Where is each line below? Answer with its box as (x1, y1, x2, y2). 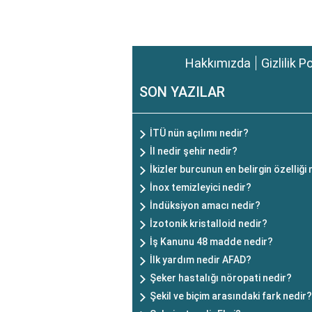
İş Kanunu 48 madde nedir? (150, 236, 273, 247)
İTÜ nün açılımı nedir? (150, 127, 249, 139)
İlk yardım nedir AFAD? (150, 254, 251, 265)
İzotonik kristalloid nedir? (150, 218, 267, 229)
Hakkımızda (185, 56, 251, 70)
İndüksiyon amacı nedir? (150, 200, 260, 211)
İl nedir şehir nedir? (150, 146, 237, 157)
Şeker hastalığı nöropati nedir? (150, 272, 292, 283)
